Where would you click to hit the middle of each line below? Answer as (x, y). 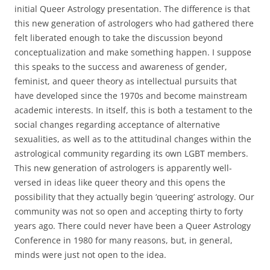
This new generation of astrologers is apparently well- (123, 168)
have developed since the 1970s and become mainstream (131, 95)
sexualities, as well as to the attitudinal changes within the (133, 139)
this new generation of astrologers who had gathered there (134, 23)
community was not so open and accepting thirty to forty (129, 211)
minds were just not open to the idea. (90, 254)
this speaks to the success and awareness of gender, (121, 66)
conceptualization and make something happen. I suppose (133, 52)
